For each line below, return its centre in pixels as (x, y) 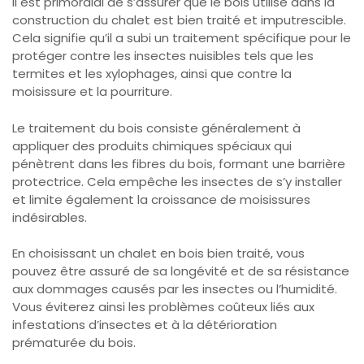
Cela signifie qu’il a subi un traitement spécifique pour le (182, 38)
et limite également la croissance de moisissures (161, 199)
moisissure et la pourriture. (92, 92)
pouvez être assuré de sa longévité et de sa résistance (181, 271)
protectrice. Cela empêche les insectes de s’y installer (177, 181)
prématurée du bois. (74, 343)
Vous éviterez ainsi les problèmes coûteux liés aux (163, 307)
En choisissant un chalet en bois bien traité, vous (158, 253)
